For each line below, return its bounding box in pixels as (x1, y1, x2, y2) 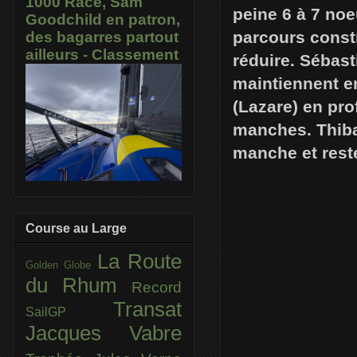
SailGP (25, 304, 113, 319)
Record (131, 278, 182, 296)
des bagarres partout (25, 29, 178, 46)
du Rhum (25, 273, 131, 296)
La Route (96, 249, 182, 273)
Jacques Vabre (25, 321, 182, 344)
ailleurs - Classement (25, 46, 178, 64)
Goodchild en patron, (25, 11, 180, 29)
